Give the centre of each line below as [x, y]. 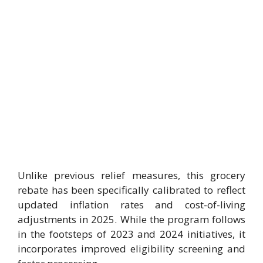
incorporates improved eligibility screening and [131, 249]
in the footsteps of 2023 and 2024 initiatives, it [131, 234]
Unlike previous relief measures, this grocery [131, 175]
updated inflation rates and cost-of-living [131, 205]
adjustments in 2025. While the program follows [131, 219]
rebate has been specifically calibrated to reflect [131, 190]
